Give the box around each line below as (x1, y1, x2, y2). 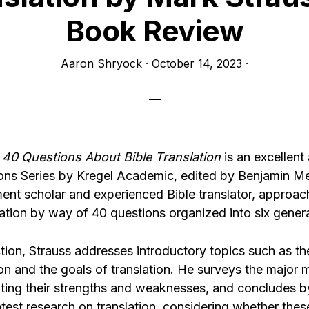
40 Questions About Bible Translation (2, 150, 221, 164)
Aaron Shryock (61, 57, 142, 70)
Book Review (65, 13, 244, 48)
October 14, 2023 (152, 57, 242, 70)
